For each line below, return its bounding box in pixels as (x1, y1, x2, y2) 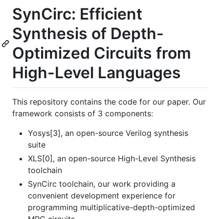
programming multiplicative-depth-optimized (28, 202, 195, 212)
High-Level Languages (12, 63, 181, 82)
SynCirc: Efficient (12, 4, 142, 23)
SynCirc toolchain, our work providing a (28, 178, 175, 189)
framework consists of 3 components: (12, 108, 153, 118)
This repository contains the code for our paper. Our (12, 96, 206, 107)
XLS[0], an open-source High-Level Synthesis (28, 153, 196, 163)
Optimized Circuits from (12, 44, 191, 63)
